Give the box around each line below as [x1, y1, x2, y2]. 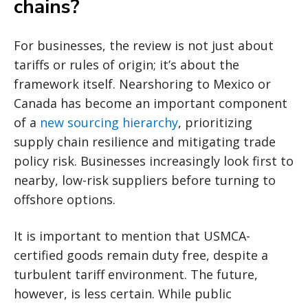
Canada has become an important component [14, 94, 287, 111]
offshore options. [14, 190, 115, 208]
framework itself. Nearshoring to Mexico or [14, 75, 271, 92]
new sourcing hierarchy [40, 113, 178, 131]
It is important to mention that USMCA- [14, 227, 250, 244]
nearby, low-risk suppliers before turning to [14, 171, 276, 188]
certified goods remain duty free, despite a [14, 246, 268, 263]
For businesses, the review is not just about [14, 36, 274, 54]
